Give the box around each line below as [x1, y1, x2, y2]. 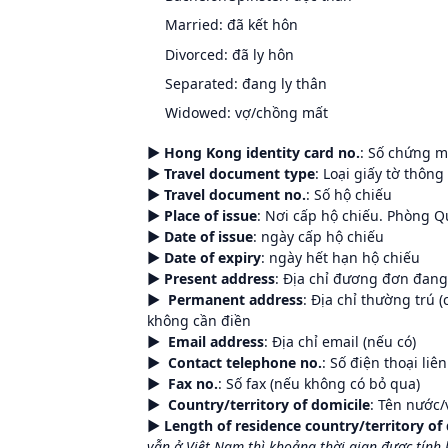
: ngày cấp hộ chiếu [253, 226, 384, 246]
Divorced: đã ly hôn [165, 44, 295, 64]
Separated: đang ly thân [165, 74, 328, 94]
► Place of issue [147, 205, 257, 225]
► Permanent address [147, 289, 303, 309]
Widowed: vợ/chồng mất [165, 103, 329, 123]
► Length [147, 415, 213, 435]
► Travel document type [147, 163, 315, 183]
